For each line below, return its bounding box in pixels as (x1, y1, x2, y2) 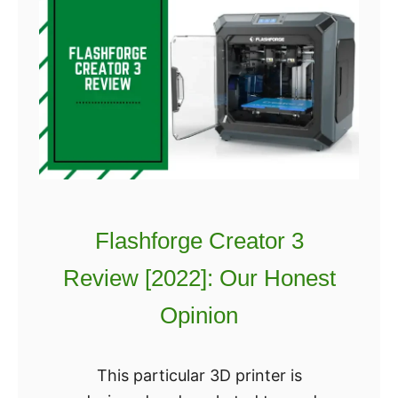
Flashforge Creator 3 (94, 227, 304, 254)
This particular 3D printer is (96, 366, 302, 385)
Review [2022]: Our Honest (62, 265, 336, 291)
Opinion (160, 302, 238, 329)
